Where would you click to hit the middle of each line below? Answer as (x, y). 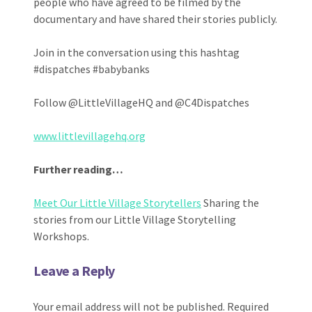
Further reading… (78, 169)
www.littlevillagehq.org (89, 135)
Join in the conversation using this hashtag (136, 52)
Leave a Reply (74, 270)
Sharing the (230, 202)
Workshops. (61, 236)
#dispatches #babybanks (92, 69)
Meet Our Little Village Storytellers (117, 202)
